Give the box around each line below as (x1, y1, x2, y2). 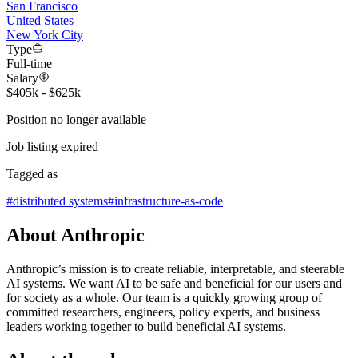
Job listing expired (6, 140, 98, 154)
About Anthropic (6, 225, 145, 245)
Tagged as (6, 167, 58, 181)
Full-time (6, 57, 52, 71)
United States (6, 14, 74, 28)
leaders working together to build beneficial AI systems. (6, 319, 286, 333)
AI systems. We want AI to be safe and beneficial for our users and (6, 276, 342, 290)
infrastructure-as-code (114, 194, 223, 209)
